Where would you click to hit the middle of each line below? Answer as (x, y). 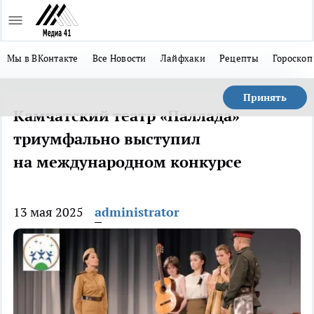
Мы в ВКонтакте (43, 58)
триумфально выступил (107, 139)
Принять (265, 97)
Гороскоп (292, 58)
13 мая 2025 (48, 212)
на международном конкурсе (128, 162)
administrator (137, 212)
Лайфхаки (183, 58)
